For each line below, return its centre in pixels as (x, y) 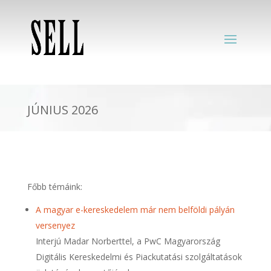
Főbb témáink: (54, 187)
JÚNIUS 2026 (62, 110)
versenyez (55, 225)
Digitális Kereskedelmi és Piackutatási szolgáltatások (139, 257)
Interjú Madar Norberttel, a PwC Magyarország (128, 241)
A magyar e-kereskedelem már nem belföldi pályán (135, 210)
